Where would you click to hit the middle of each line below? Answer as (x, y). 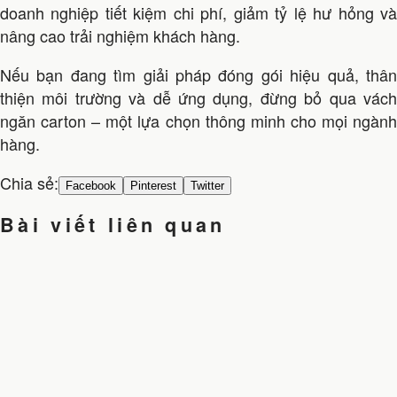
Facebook (91, 186)
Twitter (207, 186)
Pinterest (153, 186)
